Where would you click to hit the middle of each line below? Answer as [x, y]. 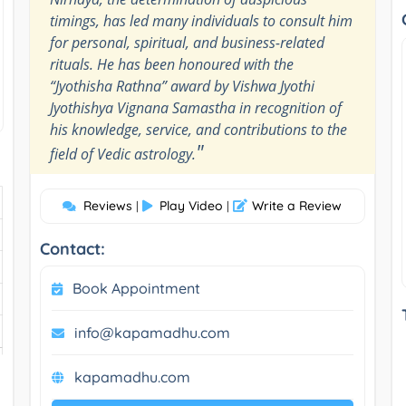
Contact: [72, 248]
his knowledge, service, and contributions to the [198, 129]
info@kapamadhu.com [152, 332]
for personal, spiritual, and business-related [187, 42]
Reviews [108, 205]
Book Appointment [136, 288]
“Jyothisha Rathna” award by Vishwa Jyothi [182, 86]
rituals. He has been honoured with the [171, 64]
